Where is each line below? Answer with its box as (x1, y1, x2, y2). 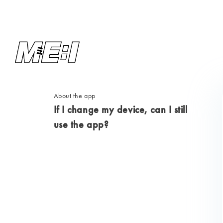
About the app (53, 91, 96, 100)
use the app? (53, 118, 109, 131)
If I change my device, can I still (53, 103, 188, 116)
